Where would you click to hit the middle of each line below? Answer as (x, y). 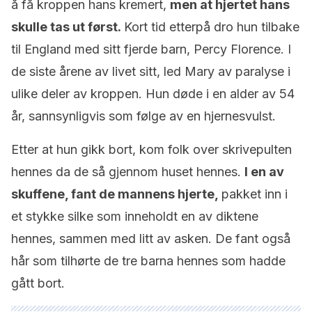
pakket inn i (255, 194)
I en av (264, 172)
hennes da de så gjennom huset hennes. (128, 172)
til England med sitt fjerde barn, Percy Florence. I (151, 49)
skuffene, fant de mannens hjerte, (116, 194)
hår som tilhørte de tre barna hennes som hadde (148, 261)
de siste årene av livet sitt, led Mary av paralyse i (151, 71)
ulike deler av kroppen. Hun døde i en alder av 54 (153, 94)
